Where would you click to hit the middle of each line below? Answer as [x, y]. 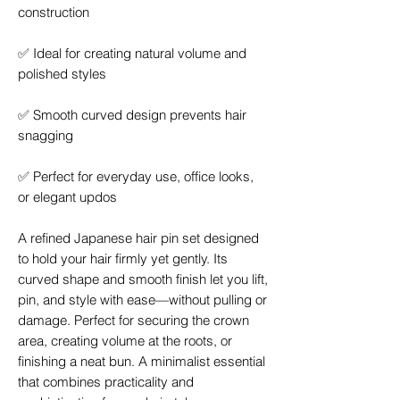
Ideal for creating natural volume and [138, 53]
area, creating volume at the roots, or [125, 341]
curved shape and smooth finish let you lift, [143, 279]
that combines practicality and [106, 382]
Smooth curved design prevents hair [138, 115]
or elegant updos [67, 197]
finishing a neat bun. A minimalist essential [142, 361]
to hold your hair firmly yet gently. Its [123, 258]
